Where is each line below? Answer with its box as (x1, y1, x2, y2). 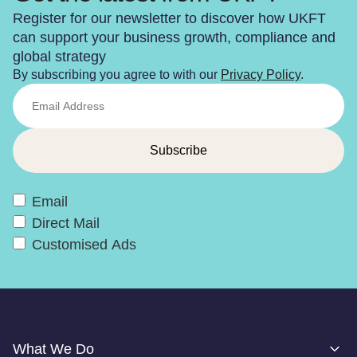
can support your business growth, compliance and (13, 29, 335, 45)
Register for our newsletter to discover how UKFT (13, 10, 326, 26)
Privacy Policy (221, 67, 300, 81)
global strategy (13, 48, 106, 65)
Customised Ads (32, 236, 136, 253)
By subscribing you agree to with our (13, 67, 221, 81)
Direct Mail (32, 214, 100, 231)
